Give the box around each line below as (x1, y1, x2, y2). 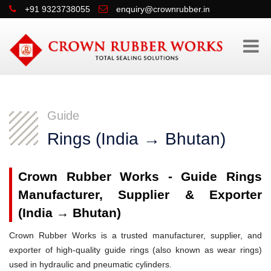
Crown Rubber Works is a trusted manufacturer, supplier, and (9, 230, 262, 240)
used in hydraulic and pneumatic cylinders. (9, 259, 172, 269)
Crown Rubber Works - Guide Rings (18, 169, 262, 183)
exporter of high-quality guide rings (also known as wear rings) (9, 244, 262, 255)
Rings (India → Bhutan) (47, 129, 226, 148)
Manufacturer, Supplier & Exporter (18, 187, 262, 201)
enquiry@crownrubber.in (116, 4, 210, 14)
